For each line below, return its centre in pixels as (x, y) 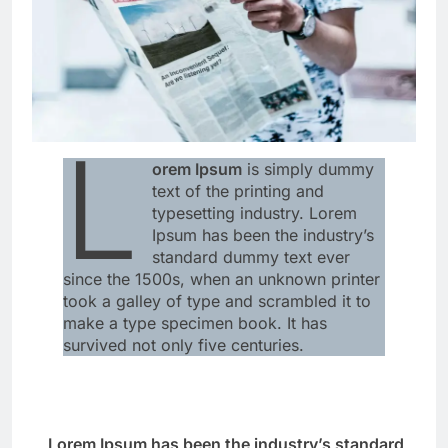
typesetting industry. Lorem (255, 213)
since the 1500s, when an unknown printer (221, 279)
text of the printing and (238, 191)
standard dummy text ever (251, 257)
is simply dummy (308, 169)
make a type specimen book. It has (194, 323)
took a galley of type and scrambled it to (216, 301)
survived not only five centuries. (183, 345)
